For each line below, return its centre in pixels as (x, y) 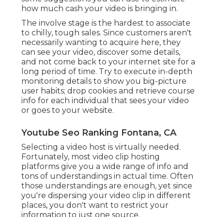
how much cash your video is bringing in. (100, 8)
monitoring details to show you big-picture (104, 81)
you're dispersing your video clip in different (106, 195)
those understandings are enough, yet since (107, 186)
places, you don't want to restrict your (95, 205)
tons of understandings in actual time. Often (107, 176)
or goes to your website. (68, 110)
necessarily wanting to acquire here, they (101, 42)
